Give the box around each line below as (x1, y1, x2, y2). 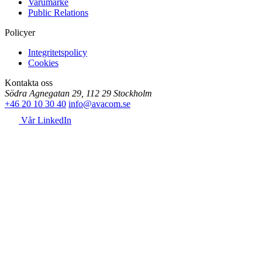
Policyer (5, 27, 35, 38)
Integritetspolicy (28, 47, 87, 58)
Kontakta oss (5, 78, 53, 88)
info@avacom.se (68, 99, 130, 109)
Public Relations (28, 8, 88, 18)
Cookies (28, 58, 58, 68)
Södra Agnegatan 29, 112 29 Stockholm (5, 88, 152, 99)
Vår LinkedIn (19, 115, 71, 126)
